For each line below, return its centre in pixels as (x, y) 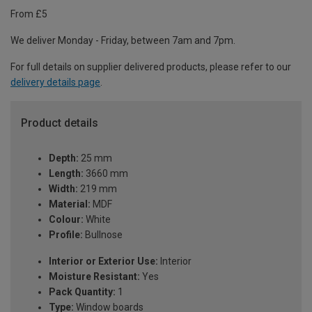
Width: (63, 188)
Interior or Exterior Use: (103, 261)
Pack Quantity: (82, 291)
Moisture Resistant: (94, 276)
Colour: (66, 219)
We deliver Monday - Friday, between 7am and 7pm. (123, 41)
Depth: (64, 158)
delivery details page (55, 83)
